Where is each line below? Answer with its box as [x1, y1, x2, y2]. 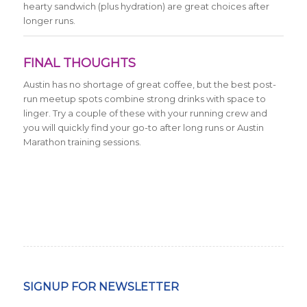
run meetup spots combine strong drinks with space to [23, 93, 266, 105]
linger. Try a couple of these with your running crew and [23, 108, 267, 119]
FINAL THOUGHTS [23, 56, 136, 71]
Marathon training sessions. [23, 136, 141, 148]
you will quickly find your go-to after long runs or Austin [23, 122, 264, 134]
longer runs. [23, 14, 75, 26]
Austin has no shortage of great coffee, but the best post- [23, 79, 276, 90]
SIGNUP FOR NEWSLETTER [23, 280, 179, 294]
